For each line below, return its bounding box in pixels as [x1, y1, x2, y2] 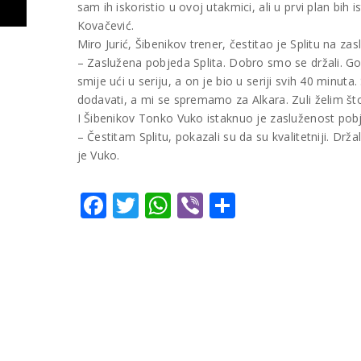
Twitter [138, 187, 226, 222]
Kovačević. [77, 17, 135, 33]
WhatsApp [170, 187, 297, 222]
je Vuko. [77, 147, 120, 163]
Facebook [106, 187, 222, 222]
